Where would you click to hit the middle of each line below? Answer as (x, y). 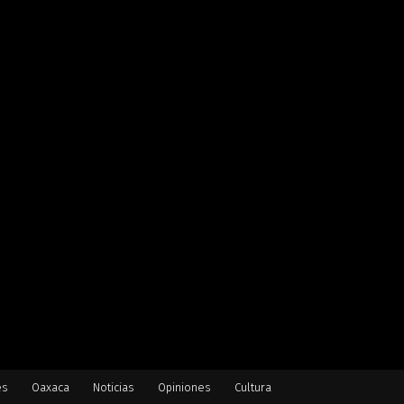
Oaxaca (50, 387)
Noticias (114, 387)
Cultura (253, 387)
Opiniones (184, 387)
